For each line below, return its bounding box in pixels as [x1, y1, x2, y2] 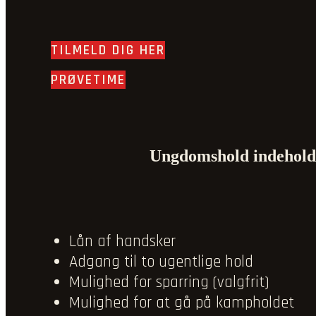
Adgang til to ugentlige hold [69, 252, 253, 273]
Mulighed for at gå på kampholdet [69, 293, 294, 314]
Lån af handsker [69, 231, 176, 253]
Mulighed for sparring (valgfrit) [69, 272, 269, 293]
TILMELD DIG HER [51, 41, 165, 60]
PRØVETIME [51, 71, 126, 90]
